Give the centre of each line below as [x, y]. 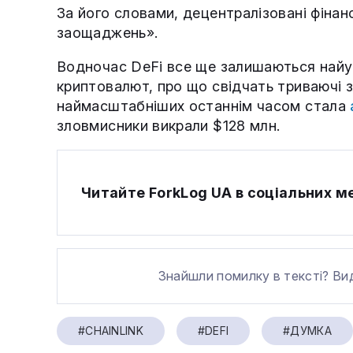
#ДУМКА [307, 331]
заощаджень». [108, 33]
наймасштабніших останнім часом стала [204, 106]
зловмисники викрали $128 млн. [169, 126]
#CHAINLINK [111, 331]
